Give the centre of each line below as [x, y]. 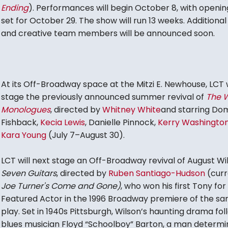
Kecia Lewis [62, 123]
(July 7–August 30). [85, 135]
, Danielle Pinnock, [121, 123]
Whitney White [131, 110]
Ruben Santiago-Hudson [156, 174]
